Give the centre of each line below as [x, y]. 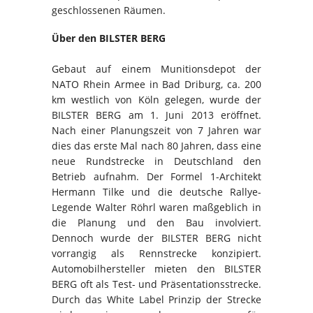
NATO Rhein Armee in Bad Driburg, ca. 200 [156, 85]
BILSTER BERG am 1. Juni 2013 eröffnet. [156, 115]
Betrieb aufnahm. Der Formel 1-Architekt [156, 177]
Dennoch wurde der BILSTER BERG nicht [156, 238]
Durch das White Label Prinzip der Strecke [156, 300]
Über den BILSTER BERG [109, 38]
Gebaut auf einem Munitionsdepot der [156, 69]
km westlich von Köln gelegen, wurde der [156, 100]
